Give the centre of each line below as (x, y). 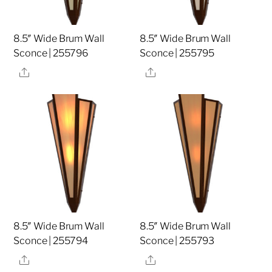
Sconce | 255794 (51, 240)
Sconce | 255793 (177, 240)
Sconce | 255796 (51, 53)
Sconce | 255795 (177, 53)
